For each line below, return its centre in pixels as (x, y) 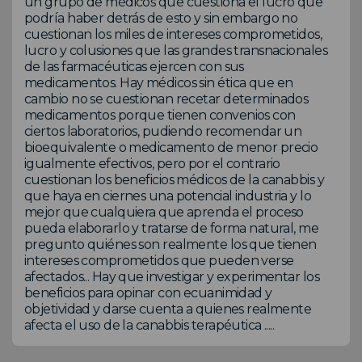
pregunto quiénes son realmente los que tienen (170, 244)
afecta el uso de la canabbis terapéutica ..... (149, 325)
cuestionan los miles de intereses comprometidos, (173, 34)
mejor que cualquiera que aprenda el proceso (164, 212)
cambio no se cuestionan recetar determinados (166, 99)
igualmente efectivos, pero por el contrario (152, 163)
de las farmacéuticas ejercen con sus (134, 66)
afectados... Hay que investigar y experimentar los (172, 276)
